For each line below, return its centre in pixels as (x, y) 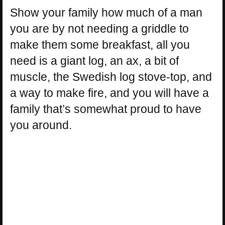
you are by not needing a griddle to (99, 28)
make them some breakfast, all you (100, 44)
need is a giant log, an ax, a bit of (94, 61)
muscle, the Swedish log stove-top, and (111, 77)
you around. (41, 125)
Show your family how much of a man (106, 12)
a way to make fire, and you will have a (109, 93)
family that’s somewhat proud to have (106, 109)
